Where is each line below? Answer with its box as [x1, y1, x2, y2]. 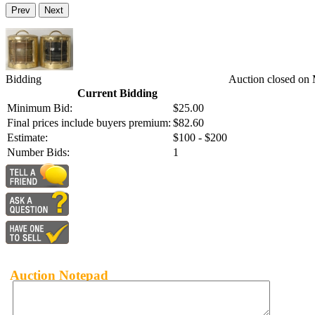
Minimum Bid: [7, 102, 72, 115]
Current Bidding [77, 87, 157, 100]
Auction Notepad [10, 267, 108, 283]
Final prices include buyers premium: [7, 117, 171, 129]
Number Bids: [7, 146, 70, 159]
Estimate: [7, 131, 48, 144]
